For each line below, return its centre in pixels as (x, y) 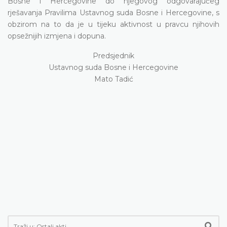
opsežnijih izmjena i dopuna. (57, 36)
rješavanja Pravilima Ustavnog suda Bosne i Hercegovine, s (113, 12)
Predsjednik (113, 55)
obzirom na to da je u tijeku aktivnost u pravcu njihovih (113, 24)
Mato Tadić (113, 79)
